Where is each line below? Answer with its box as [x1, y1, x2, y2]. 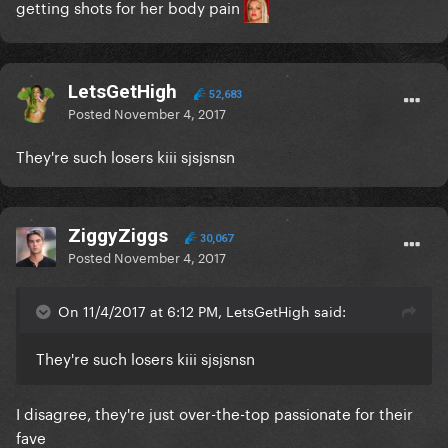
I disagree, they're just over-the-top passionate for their [16, 400, 413, 425]
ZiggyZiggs [68, 224, 168, 248]
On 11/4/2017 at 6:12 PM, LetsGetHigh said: [58, 299, 346, 322]
